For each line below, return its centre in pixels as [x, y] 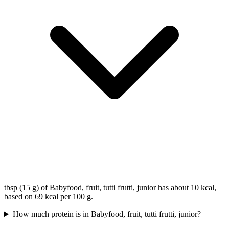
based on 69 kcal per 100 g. [49, 197]
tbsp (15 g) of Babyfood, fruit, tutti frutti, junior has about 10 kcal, [110, 188]
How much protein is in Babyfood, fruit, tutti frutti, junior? [107, 214]
